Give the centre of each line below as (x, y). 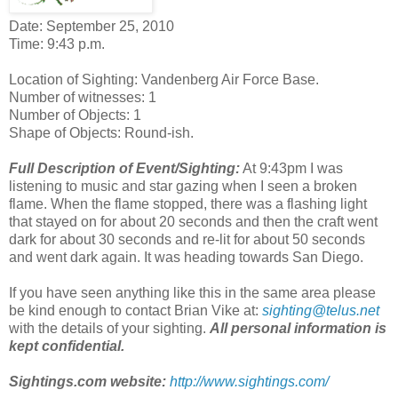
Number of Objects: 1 (75, 115)
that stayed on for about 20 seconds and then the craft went (193, 221)
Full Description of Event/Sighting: (124, 168)
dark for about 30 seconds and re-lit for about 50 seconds (187, 239)
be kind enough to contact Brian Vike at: (135, 310)
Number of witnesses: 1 (83, 97)
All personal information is (298, 328)
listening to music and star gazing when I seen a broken (183, 186)
